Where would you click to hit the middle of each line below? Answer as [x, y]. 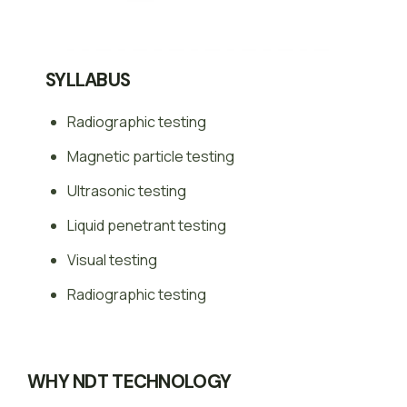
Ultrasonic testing [127, 191]
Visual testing [112, 260]
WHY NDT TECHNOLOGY [129, 382]
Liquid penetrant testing [147, 226]
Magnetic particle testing [151, 157]
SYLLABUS [88, 80]
